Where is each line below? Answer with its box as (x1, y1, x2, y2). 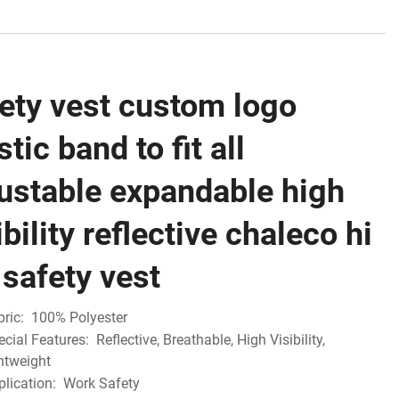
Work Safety (63, 373, 141, 392)
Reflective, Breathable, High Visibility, (96, 330, 326, 348)
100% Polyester (31, 307, 128, 326)
